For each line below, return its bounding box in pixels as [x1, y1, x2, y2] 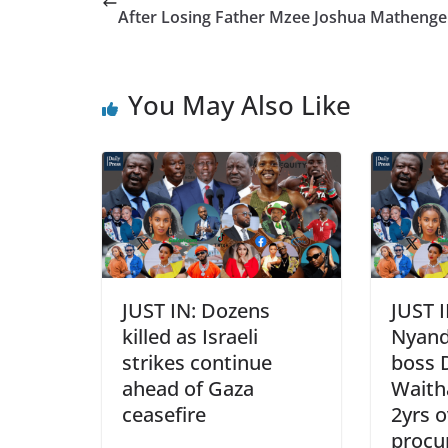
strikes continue [122, 349, 272, 376]
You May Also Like [128, 87, 351, 124]
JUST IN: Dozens [122, 297, 270, 324]
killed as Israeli [122, 323, 258, 350]
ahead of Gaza [122, 375, 254, 402]
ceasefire [122, 401, 211, 428]
